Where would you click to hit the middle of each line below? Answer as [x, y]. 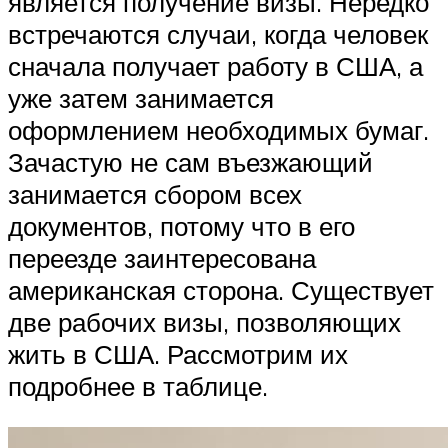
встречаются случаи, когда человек [218, 33]
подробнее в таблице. [138, 385]
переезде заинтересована [162, 257]
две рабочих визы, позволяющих [204, 321]
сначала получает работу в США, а [215, 65]
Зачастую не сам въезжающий [190, 161]
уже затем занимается [141, 97]
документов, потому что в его [181, 225]
